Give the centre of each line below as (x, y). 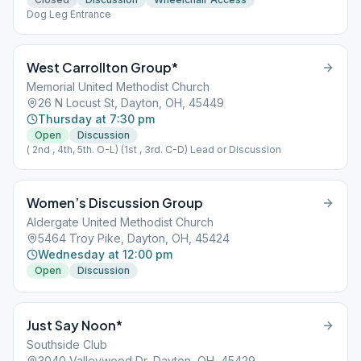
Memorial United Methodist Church (118, 87)
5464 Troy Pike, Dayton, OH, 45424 (134, 238)
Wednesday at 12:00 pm (105, 254)
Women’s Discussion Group (115, 203)
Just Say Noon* (75, 325)
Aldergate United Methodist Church (120, 222)
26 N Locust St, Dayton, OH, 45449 (131, 103)
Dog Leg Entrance (69, 14)
